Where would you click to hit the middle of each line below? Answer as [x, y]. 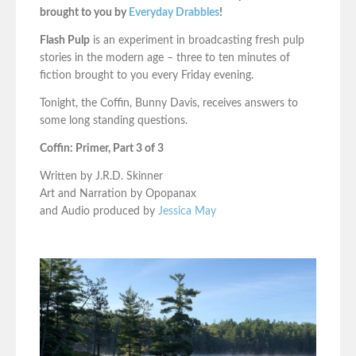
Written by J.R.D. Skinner [101, 177]
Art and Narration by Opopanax [118, 194]
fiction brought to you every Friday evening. [147, 76]
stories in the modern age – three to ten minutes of [165, 58]
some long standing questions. [114, 121]
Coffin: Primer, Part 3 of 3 [102, 149]
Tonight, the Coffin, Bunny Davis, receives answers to [169, 104]
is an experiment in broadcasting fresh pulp [197, 41]
